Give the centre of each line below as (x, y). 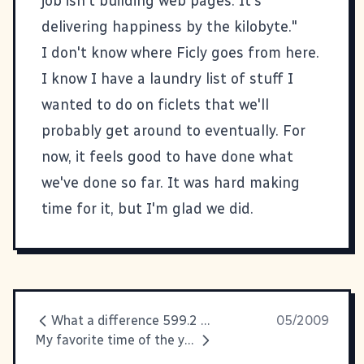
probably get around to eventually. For (173, 130)
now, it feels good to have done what (167, 156)
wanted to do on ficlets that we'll (155, 104)
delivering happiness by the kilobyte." (169, 26)
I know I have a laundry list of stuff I (167, 78)
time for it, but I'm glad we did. (147, 208)
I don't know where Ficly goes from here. (180, 52)
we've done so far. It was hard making (171, 182)
